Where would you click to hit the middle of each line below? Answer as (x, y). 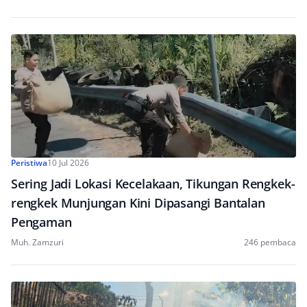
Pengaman (41, 222)
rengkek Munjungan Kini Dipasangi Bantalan (138, 203)
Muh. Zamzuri (37, 242)
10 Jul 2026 (68, 163)
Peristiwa (29, 163)
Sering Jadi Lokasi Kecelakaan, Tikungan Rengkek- (153, 184)
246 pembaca (270, 242)
